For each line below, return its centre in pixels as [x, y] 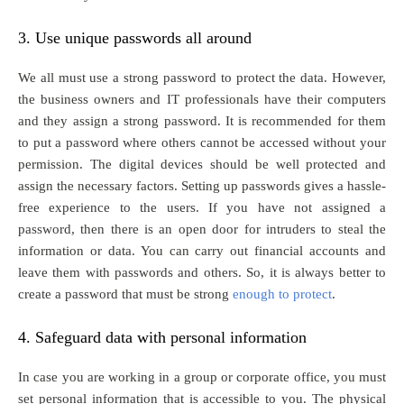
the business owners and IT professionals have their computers [202, 99]
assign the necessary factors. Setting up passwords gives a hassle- [202, 185]
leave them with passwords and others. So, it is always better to [202, 272]
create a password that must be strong [125, 294]
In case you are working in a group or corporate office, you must [202, 376]
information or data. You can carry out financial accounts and [202, 250]
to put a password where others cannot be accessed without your [202, 142]
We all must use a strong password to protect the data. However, [202, 77]
